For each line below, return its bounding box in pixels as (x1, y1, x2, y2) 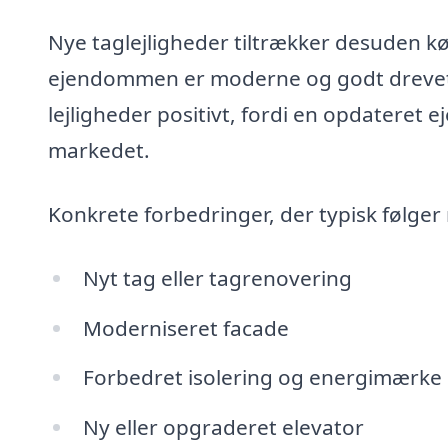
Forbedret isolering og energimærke (82, 363, 442, 392)
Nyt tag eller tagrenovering (82, 263, 352, 292)
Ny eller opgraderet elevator (82, 413, 364, 442)
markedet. (48, 136, 150, 165)
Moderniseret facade (82, 313, 289, 342)
